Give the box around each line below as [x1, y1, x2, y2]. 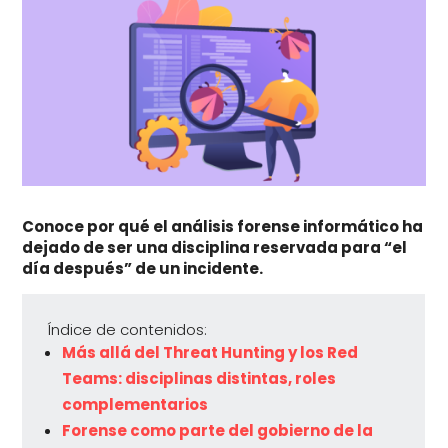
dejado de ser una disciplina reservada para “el [22, 237, 408, 259]
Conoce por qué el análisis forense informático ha [22, 216, 424, 238]
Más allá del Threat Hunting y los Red [62, 342, 359, 364]
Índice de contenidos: [47, 319, 208, 341]
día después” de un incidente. [22, 258, 264, 280]
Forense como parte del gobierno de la [62, 420, 374, 442]
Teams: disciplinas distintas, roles [62, 368, 337, 390]
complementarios [62, 394, 209, 416]
